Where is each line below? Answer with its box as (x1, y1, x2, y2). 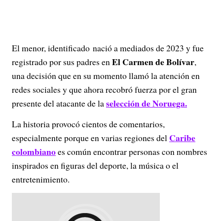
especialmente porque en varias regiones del (12, 132, 169, 144)
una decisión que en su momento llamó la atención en (12, 70, 200, 81)
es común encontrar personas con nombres (56, 146, 207, 157)
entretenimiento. (12, 173, 70, 185)
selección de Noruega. (106, 97, 187, 110)
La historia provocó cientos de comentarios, (12, 118, 165, 130)
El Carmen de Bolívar (112, 55, 194, 68)
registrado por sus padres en (12, 56, 112, 68)
